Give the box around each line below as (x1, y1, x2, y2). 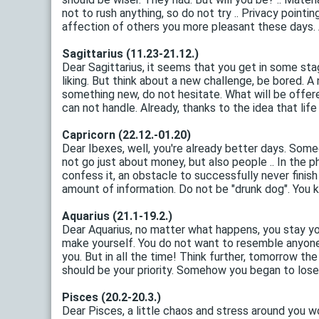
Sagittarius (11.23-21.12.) (62, 47, 199, 61)
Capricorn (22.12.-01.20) (62, 128, 191, 142)
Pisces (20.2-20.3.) (62, 291, 161, 305)
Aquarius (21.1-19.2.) (62, 209, 172, 224)
